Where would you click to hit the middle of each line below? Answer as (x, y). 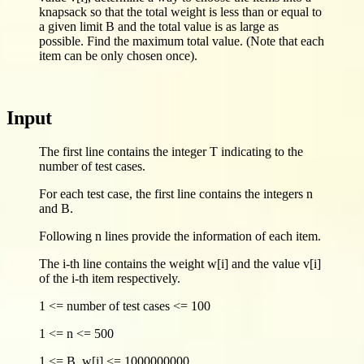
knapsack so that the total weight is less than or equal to (180, 11)
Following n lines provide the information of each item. (180, 236)
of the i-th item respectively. (110, 279)
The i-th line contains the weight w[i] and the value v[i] (180, 264)
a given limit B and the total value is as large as (159, 26)
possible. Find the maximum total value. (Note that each (182, 41)
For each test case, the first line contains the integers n (176, 194)
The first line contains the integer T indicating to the (171, 152)
